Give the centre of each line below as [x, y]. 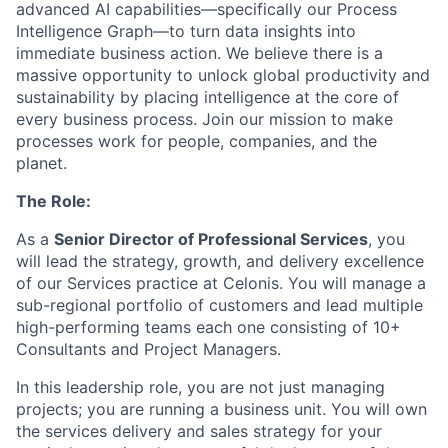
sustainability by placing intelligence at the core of [207, 97]
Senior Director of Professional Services [211, 239]
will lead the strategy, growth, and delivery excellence [220, 261]
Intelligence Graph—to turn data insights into [186, 31]
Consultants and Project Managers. [148, 349]
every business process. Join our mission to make [204, 119]
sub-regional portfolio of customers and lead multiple [219, 305]
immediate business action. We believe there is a [199, 53]
